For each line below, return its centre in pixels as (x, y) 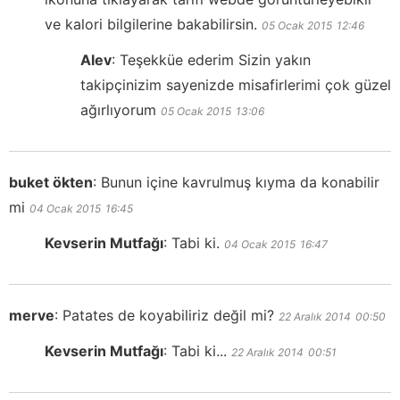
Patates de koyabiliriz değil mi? (168, 315)
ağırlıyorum (118, 109)
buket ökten (51, 182)
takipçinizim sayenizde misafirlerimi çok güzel (236, 84)
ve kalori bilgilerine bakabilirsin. (151, 24)
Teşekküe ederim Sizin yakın (215, 59)
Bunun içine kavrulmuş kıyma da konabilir (240, 182)
